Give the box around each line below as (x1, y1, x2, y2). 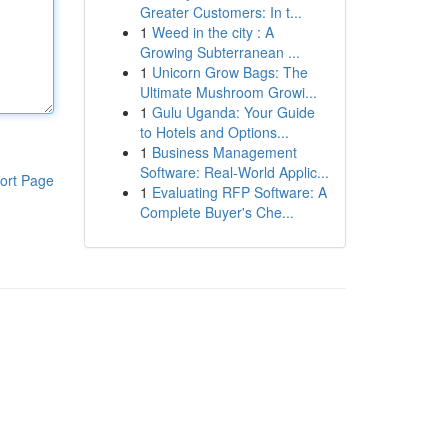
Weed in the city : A (151, 22, 274, 42)
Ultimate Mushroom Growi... (139, 82, 317, 102)
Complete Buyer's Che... (139, 202, 294, 222)
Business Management (151, 142, 297, 162)
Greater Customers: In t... (139, 2, 302, 22)
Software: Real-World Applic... (139, 162, 329, 182)
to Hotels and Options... (139, 122, 289, 142)
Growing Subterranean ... (139, 42, 300, 62)
